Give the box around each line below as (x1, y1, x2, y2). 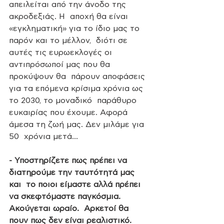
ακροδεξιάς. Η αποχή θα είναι (9, 12, 130, 20)
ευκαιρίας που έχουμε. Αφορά (9, 108, 130, 116)
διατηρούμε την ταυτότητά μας (9, 168, 137, 176)
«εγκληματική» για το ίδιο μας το (9, 24, 142, 32)
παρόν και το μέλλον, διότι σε (9, 36, 130, 44)
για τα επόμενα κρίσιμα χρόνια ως (9, 84, 145, 92)
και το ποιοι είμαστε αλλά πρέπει (9, 180, 143, 188)
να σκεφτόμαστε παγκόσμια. (9, 192, 123, 200)
